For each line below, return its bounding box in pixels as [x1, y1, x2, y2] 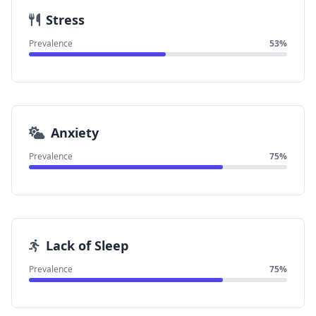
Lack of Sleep [46, 237, 128, 254]
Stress [46, 11, 85, 28]
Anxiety [51, 124, 99, 141]
